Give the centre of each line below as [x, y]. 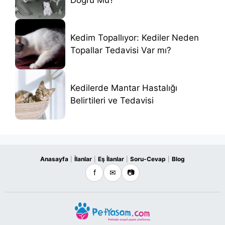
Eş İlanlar [111, 159]
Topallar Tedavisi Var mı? [121, 50]
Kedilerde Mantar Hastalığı [124, 88]
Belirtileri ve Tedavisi [112, 101]
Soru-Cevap [148, 159]
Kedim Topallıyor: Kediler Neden [135, 38]
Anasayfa [54, 159]
